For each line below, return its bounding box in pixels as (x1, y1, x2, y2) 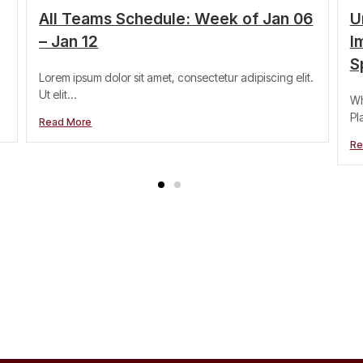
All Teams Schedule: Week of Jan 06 (39, 9, 314, 29)
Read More (39, 116, 92, 129)
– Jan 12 (39, 32, 99, 52)
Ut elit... (39, 88, 78, 102)
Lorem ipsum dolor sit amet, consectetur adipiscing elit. (39, 70, 314, 85)
